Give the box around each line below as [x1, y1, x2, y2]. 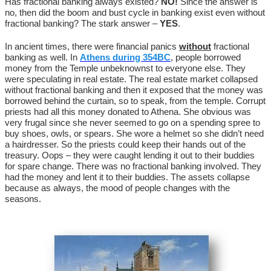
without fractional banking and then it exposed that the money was [5, 85, 263, 95]
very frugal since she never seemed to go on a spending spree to [5, 117, 260, 128]
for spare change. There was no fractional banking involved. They [5, 161, 261, 171]
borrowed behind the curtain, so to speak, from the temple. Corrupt [5, 96, 266, 106]
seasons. [5, 194, 41, 204]
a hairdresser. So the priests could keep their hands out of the [5, 139, 246, 149]
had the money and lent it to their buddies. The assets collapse [5, 172, 250, 182]
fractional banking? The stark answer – [5, 18, 157, 28]
